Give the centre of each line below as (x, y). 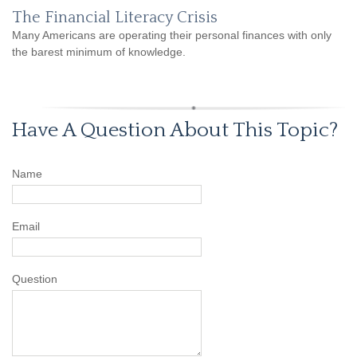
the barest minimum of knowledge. (99, 51)
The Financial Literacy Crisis (115, 17)
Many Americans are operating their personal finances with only (172, 35)
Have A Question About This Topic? (175, 130)
